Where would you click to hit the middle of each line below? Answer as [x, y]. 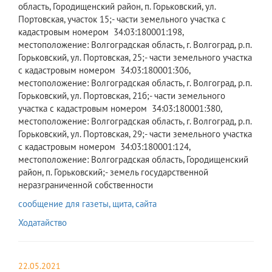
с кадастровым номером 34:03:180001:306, [104, 70]
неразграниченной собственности [86, 185]
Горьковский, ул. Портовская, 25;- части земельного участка [135, 58]
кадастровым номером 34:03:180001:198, [101, 32]
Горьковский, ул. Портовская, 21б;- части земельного [122, 96]
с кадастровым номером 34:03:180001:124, [104, 147]
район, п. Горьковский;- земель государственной [113, 172]
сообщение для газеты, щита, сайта [87, 204]
